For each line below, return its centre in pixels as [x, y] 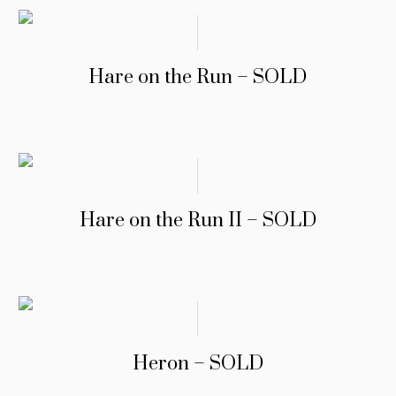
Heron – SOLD [198, 364]
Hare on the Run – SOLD [198, 78]
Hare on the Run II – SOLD [198, 221]
